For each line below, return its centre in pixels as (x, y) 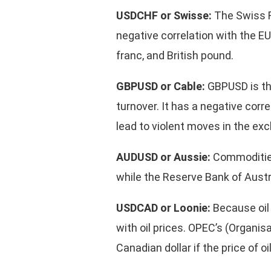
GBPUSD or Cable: (162, 87)
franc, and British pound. (175, 56)
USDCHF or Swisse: (165, 16)
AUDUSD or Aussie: (165, 157)
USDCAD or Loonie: (165, 208)
